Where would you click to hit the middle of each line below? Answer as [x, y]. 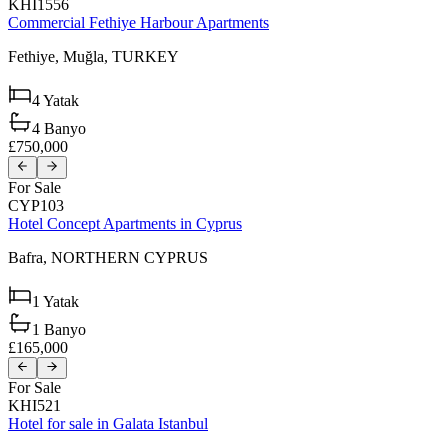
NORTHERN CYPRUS [129, 257]
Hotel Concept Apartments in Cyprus [125, 223]
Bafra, [29, 257]
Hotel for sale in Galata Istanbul [108, 423]
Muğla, [87, 57]
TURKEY [145, 57]
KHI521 [34, 405]
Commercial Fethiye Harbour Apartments [138, 23]
